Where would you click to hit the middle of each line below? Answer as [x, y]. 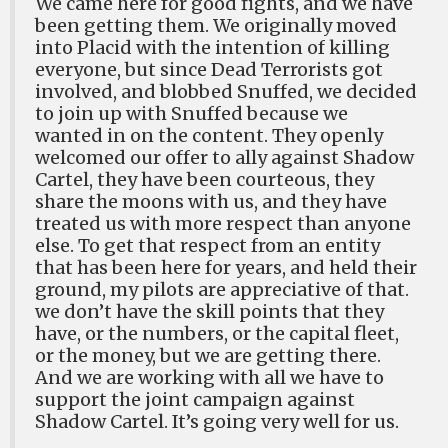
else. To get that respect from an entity [207, 245]
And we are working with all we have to [209, 377]
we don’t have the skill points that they [209, 311]
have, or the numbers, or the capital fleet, [217, 333]
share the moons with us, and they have [211, 201]
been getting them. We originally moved [216, 25]
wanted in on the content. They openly [209, 135]
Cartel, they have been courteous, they [204, 179]
